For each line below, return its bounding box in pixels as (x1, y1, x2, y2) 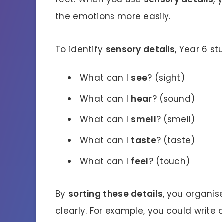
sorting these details (68, 187, 163, 200)
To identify (55, 43, 106, 55)
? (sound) (152, 92, 195, 105)
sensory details (105, 43, 175, 55)
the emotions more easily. (55, 10, 171, 22)
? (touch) (148, 155, 190, 167)
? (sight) (147, 71, 185, 84)
